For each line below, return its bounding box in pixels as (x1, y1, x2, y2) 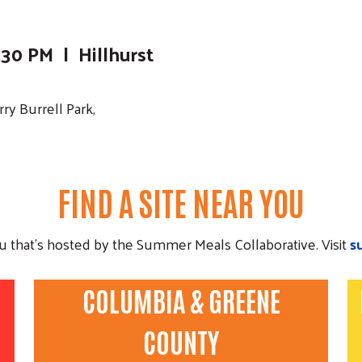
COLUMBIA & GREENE (82, 282, 280, 318)
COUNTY (143, 323, 219, 360)
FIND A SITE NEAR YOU (57, 181, 305, 224)
